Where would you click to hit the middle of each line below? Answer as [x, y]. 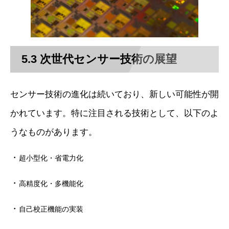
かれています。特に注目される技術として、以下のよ [114, 113]
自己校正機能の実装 [51, 209]
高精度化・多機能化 [51, 184]
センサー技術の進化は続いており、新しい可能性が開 [114, 95]
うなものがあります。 [54, 132]
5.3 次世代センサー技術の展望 [99, 59]
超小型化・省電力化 [51, 158]
